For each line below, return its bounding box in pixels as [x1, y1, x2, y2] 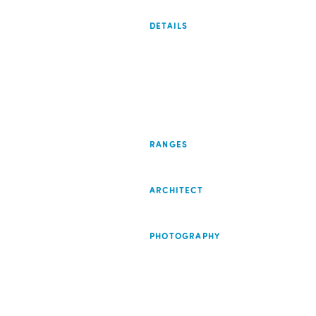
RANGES [150, 138, 188, 150]
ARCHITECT [150, 184, 203, 196]
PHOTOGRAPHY [150, 230, 221, 242]
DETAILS [150, 20, 188, 32]
